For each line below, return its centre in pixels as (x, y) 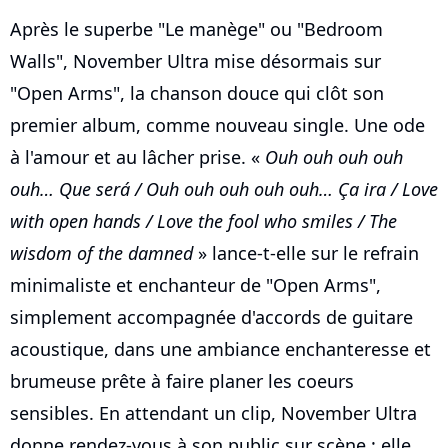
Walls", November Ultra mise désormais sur (195, 61)
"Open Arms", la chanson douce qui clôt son (197, 93)
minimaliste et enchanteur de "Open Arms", (195, 285)
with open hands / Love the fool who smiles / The (203, 221)
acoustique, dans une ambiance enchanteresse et (220, 349)
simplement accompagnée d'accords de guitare (211, 317)
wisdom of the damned (101, 253)
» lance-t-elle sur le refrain (306, 253)
